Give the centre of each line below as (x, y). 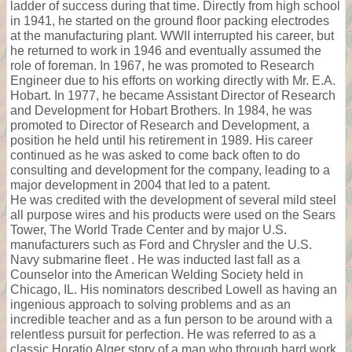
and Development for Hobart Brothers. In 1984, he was (161, 110)
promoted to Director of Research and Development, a (160, 125)
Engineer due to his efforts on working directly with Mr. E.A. (173, 80)
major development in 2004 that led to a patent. (140, 185)
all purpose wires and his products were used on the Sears (173, 214)
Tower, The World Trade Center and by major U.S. (148, 229)
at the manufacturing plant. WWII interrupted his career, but (172, 35)
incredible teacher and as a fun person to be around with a (171, 319)
